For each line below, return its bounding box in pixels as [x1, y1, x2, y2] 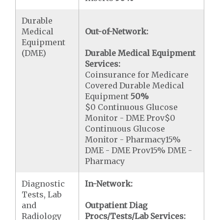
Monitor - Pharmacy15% [85, 135, 181, 144]
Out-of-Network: [85, 27, 149, 36]
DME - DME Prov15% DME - [85, 145, 192, 155]
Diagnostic [22, 179, 65, 189]
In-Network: [85, 179, 133, 189]
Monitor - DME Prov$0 [85, 113, 176, 123]
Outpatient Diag [85, 200, 148, 210]
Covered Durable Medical [85, 81, 185, 90]
